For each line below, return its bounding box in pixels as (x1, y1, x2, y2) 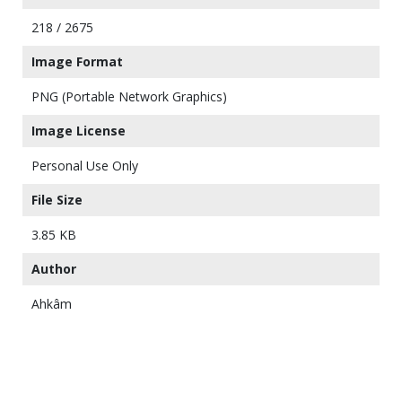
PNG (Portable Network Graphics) (31, 88, 227, 106)
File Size (31, 191, 83, 209)
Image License (31, 122, 126, 140)
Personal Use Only (31, 157, 138, 175)
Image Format (31, 53, 123, 71)
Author (31, 260, 76, 278)
